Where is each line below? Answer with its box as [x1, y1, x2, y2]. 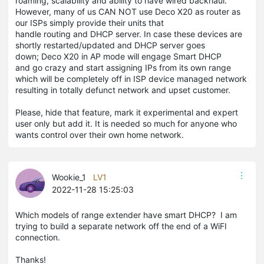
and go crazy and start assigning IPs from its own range [15, 62, 231, 72]
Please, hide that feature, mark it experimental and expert [15, 107, 238, 117]
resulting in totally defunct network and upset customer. [15, 84, 230, 95]
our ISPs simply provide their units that [15, 17, 164, 28]
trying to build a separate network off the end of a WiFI [15, 220, 227, 231]
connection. [15, 232, 60, 242]
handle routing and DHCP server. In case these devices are [15, 28, 242, 39]
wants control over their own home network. [15, 129, 184, 140]
